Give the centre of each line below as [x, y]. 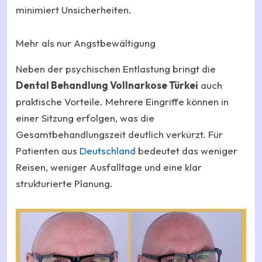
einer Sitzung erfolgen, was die [85, 118]
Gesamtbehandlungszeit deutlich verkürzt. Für [119, 134]
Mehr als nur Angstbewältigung [86, 43]
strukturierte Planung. [64, 183]
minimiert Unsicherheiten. [74, 9]
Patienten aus [48, 150]
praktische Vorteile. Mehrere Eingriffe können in [122, 101]
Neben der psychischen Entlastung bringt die [116, 68]
